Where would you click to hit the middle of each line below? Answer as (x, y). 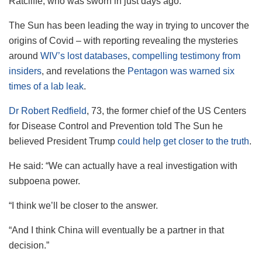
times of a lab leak (46, 86)
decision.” (29, 245)
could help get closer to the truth (183, 141)
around (25, 56)
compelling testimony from (186, 56)
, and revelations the (85, 71)
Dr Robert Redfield (48, 111)
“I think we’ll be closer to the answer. (83, 205)
